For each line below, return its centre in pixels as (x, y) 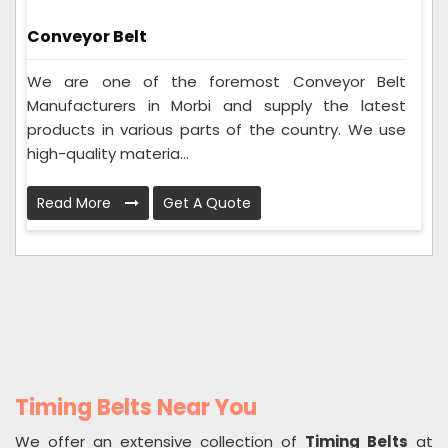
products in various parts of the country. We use (216, 130)
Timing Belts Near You (136, 408)
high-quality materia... (108, 154)
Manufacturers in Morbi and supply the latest (216, 106)
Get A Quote (207, 203)
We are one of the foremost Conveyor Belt (216, 82)
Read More (76, 203)
